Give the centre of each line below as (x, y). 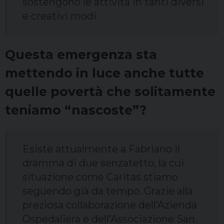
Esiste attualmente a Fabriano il (101, 149)
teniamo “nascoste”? (76, 110)
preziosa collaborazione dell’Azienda (110, 205)
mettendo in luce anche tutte (104, 73)
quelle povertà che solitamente (110, 92)
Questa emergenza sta (81, 55)
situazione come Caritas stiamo (100, 177)
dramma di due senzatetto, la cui (103, 163)
